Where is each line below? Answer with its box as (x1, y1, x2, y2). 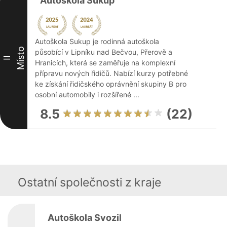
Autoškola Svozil (48, 212, 122, 223)
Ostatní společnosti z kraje (18, 175, 161, 190)
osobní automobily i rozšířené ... (35, 90, 139, 99)
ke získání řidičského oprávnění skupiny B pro (35, 80, 186, 88)
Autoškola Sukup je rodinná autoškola (35, 37, 159, 46)
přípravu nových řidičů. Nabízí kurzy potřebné (35, 69, 188, 78)
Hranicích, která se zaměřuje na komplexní (35, 58, 175, 67)
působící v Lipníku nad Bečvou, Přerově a (35, 48, 172, 56)
